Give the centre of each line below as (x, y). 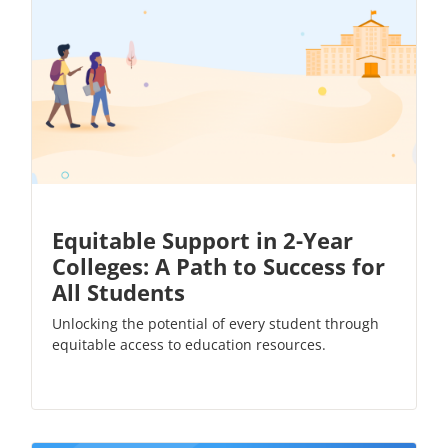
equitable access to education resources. (189, 344)
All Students (118, 291)
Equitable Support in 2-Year (202, 239)
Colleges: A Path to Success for (218, 265)
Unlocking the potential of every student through (215, 323)
